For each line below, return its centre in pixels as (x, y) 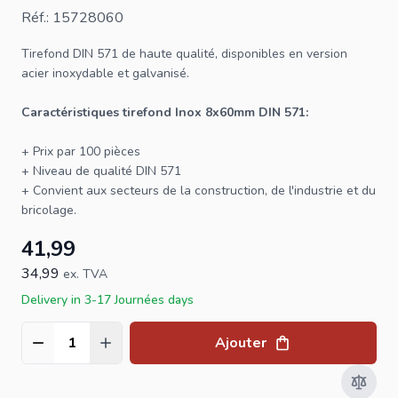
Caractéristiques (72, 112)
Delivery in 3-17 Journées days (107, 299)
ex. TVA (85, 274)
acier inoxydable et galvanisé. (105, 73)
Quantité (48, 352)
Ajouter (241, 342)
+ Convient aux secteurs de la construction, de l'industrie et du (199, 190)
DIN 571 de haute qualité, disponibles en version (208, 53)
